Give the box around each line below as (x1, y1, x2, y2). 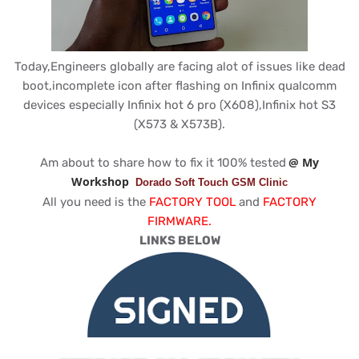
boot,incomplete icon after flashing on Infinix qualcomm (22, 79, 337, 93)
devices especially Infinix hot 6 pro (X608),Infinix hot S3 (23, 98, 336, 112)
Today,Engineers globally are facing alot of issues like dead (14, 59, 345, 74)
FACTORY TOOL (149, 195, 236, 209)
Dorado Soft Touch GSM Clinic (135, 176, 288, 188)
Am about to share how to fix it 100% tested (40, 155, 286, 170)
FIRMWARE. (147, 214, 212, 228)
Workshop (71, 174, 132, 189)
